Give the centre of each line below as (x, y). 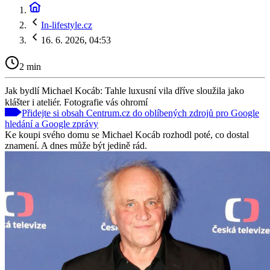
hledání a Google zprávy (52, 124)
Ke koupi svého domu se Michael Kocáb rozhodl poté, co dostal (127, 134)
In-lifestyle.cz (67, 25)
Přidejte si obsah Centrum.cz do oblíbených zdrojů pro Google (140, 113)
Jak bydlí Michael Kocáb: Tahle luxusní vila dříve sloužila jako (124, 90)
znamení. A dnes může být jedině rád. (76, 145)
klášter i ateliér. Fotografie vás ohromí (76, 102)
